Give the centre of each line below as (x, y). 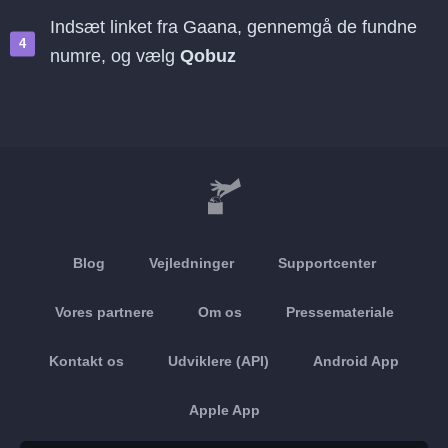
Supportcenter (326, 263)
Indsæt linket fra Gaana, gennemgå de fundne (233, 27)
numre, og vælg (115, 56)
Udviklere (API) (218, 361)
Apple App (224, 410)
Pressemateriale (339, 312)
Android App (356, 361)
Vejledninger (191, 263)
